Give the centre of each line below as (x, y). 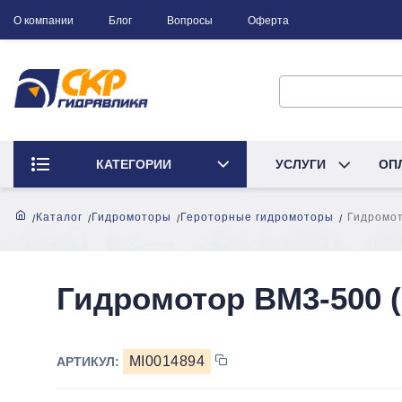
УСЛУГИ (302, 164)
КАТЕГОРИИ (133, 164)
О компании (44, 21)
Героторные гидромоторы (257, 217)
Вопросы (190, 21)
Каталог (59, 217)
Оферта (268, 21)
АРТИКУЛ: (90, 361)
